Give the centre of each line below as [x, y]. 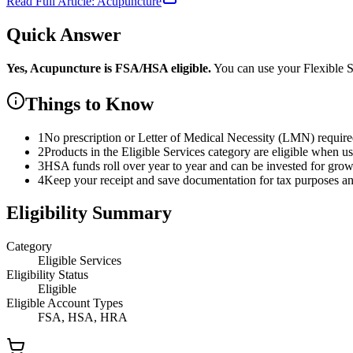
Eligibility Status [47, 275]
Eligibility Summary [89, 213]
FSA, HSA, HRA [83, 318]
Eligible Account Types [65, 303]
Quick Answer [64, 34]
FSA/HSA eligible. [162, 68]
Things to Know [89, 104]
